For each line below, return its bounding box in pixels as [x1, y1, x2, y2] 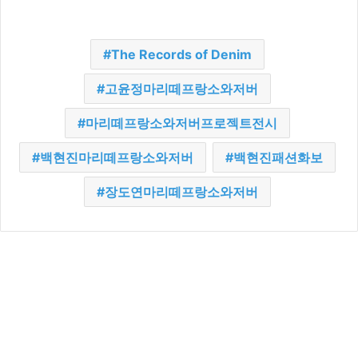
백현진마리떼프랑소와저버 [39, 149, 193, 166]
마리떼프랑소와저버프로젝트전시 [85, 115, 277, 132]
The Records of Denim [110, 46, 252, 63]
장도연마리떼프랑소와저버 [104, 184, 258, 201]
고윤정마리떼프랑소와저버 [104, 81, 258, 97]
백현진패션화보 [233, 149, 323, 166]
